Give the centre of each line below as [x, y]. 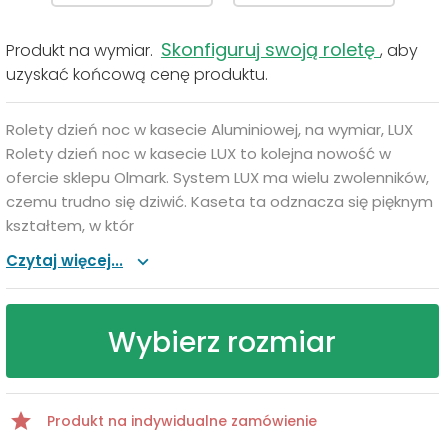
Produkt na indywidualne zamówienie [180, 420]
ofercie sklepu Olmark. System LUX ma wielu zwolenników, [217, 177]
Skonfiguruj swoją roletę [270, 49]
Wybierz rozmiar [222, 342]
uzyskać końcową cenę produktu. [137, 74]
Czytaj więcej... [64, 260]
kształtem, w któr [70, 225]
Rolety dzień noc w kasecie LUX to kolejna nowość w [198, 153]
